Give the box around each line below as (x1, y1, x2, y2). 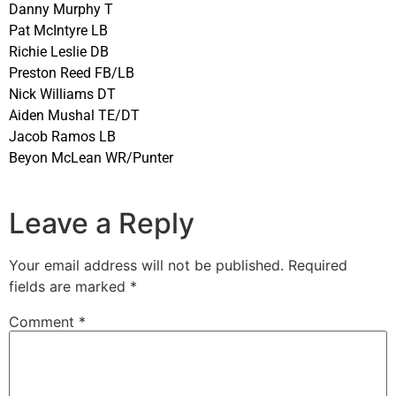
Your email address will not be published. (9, 255, 284, 274)
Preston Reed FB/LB (9, 65, 134, 82)
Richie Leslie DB (9, 43, 109, 61)
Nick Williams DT (9, 86, 116, 103)
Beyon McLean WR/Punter (9, 149, 173, 167)
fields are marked (9, 277, 130, 295)
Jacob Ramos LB (9, 128, 116, 146)
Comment (9, 312, 79, 331)
